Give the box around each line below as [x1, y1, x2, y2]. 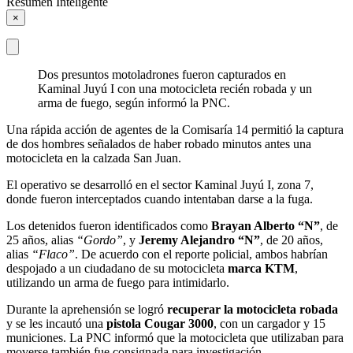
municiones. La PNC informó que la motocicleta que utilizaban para [6, 330, 344, 344]
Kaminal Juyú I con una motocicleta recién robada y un [38, 81, 312, 95]
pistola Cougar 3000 [106, 316, 214, 330]
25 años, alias [6, 232, 76, 247]
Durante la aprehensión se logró [6, 302, 167, 316]
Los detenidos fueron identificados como [6, 218, 211, 232]
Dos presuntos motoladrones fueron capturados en [38, 67, 286, 81]
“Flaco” [32, 247, 75, 261]
